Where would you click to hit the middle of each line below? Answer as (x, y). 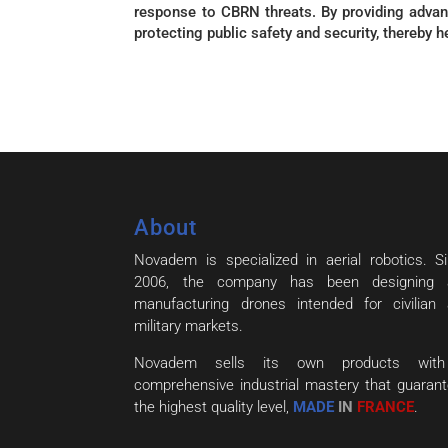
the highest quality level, (214, 406)
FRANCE (384, 406)
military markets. (189, 325)
